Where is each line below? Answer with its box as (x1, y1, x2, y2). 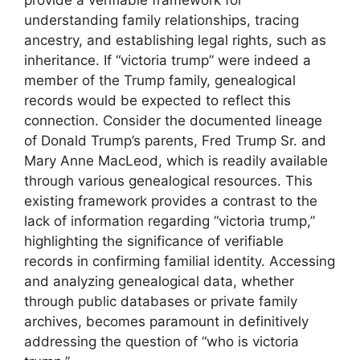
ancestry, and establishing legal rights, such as (24, 31, 326, 48)
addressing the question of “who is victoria (24, 333, 299, 350)
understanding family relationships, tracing (24, 11, 299, 28)
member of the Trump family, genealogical (24, 72, 296, 88)
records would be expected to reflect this (24, 92, 291, 108)
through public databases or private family (24, 292, 297, 309)
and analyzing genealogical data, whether (24, 272, 294, 289)
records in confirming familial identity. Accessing (24, 252, 335, 269)
